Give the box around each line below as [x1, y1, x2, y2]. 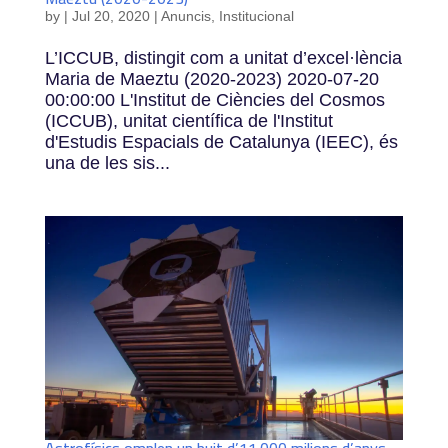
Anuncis [160, 7, 211, 24]
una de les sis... [44, 152, 170, 173]
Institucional [218, 7, 294, 24]
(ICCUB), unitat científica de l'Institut [44, 110, 333, 131]
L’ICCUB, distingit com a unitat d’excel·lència [44, 47, 402, 68]
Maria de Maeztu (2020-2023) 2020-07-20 [44, 68, 379, 89]
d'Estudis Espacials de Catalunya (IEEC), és [44, 131, 398, 152]
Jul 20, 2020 [71, 7, 150, 24]
